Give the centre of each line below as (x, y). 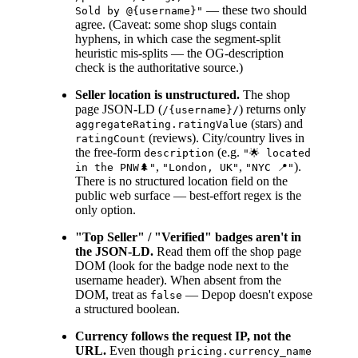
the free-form (109, 153)
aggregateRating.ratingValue (161, 125)
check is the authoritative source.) (159, 68)
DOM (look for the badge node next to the (182, 266)
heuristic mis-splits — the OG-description (179, 54)
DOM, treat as (113, 295)
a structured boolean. (127, 309)
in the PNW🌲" (115, 168)
